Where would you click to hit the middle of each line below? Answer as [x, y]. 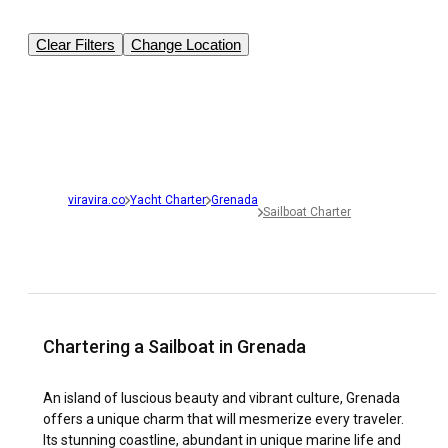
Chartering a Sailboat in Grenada [174, 347]
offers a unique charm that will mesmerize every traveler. [223, 419]
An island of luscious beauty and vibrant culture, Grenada [221, 398]
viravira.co [96, 200]
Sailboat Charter [307, 212]
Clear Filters [75, 45]
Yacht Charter [168, 200]
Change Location [186, 45]
